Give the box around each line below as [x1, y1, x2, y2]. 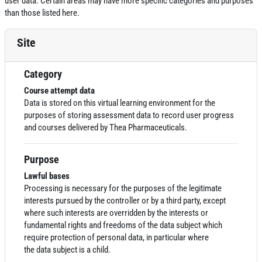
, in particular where [143, 232, 209, 243]
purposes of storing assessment [24, 110, 136, 120]
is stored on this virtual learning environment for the [40, 98, 215, 108]
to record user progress [151, 110, 234, 120]
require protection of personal [24, 232, 128, 243]
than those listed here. [5, 8, 80, 18]
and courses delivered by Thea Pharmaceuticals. [24, 122, 187, 133]
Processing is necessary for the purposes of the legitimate [24, 183, 222, 194]
